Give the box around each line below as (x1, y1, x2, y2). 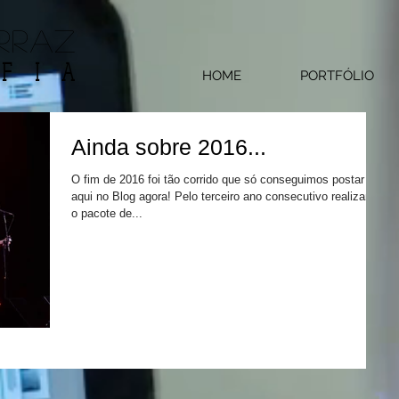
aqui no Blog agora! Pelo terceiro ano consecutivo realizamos (71, 190, 387, 203)
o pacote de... (71, 207, 142, 220)
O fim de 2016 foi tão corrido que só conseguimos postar (71, 173, 364, 186)
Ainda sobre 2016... (71, 134, 266, 159)
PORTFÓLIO (299, 68, 374, 84)
